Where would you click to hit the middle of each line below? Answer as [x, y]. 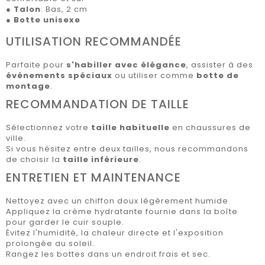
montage [28, 86]
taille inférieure [101, 159]
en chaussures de [210, 127]
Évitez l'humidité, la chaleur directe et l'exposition [115, 232]
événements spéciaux [59, 75]
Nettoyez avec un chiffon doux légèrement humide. [118, 201]
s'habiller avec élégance [126, 64]
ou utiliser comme [154, 75]
